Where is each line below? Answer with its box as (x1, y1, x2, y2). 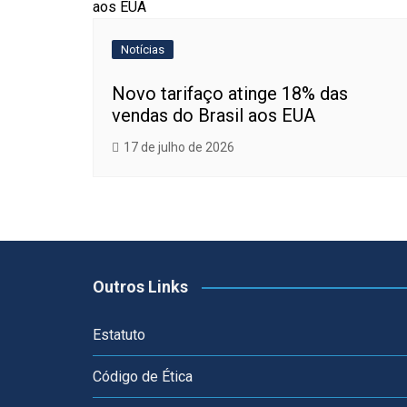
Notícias (121, 43, 164, 56)
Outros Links (93, 277, 188, 296)
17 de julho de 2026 (124, 140, 234, 154)
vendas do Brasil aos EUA (112, 104, 315, 126)
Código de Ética (93, 368, 193, 385)
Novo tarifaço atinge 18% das (112, 83, 348, 104)
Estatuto (93, 326, 145, 343)
